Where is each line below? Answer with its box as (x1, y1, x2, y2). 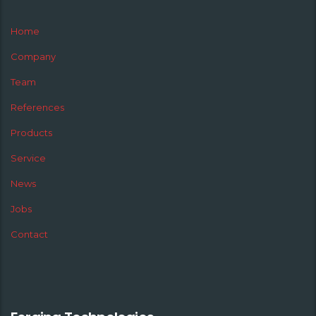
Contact (11, 229, 48, 241)
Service (11, 152, 46, 164)
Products (11, 127, 52, 139)
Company (11, 51, 56, 63)
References (11, 102, 64, 114)
